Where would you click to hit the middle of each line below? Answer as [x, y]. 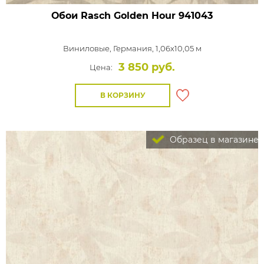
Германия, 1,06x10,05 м [157, 48]
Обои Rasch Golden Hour [113, 16]
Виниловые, [88, 48]
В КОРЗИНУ [123, 95]
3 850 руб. [146, 67]
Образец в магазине [213, 140]
